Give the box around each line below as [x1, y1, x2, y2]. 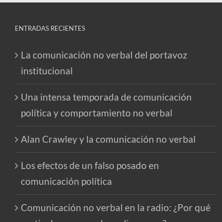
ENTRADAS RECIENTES [15, 24, 85, 33]
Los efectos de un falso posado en [21, 160, 159, 171]
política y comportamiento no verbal [21, 107, 172, 119]
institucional [21, 65, 73, 77]
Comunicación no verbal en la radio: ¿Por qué [21, 202, 211, 214]
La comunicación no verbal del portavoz [21, 49, 187, 61]
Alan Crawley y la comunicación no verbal [21, 133, 196, 145]
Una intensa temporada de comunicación [21, 91, 192, 103]
